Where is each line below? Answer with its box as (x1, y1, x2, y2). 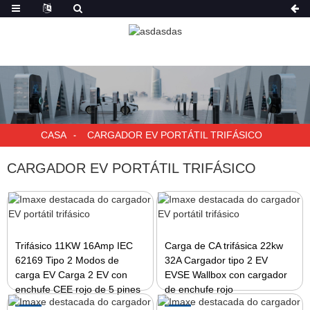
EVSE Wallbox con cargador (165, 269, 288, 280)
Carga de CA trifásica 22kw (165, 240, 284, 251)
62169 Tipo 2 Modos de (15, 255, 120, 266)
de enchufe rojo (165, 284, 234, 295)
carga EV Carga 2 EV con (15, 269, 128, 280)
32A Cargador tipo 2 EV (165, 255, 268, 266)
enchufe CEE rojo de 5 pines (15, 284, 141, 295)
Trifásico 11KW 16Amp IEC (15, 240, 134, 251)
